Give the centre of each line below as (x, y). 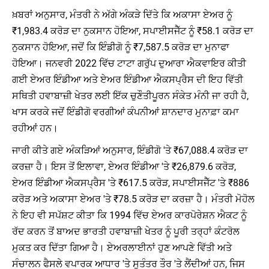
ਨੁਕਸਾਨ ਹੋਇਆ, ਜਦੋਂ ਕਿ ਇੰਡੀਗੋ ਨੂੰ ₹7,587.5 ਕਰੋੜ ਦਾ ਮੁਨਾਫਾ (121, 47)
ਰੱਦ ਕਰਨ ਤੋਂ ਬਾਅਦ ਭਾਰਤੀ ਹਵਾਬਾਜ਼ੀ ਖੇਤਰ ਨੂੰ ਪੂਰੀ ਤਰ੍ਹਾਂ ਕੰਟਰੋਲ (126, 231)
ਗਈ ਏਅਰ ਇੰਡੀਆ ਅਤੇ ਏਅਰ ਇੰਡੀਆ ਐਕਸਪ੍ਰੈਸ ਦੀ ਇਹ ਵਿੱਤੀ (128, 79)
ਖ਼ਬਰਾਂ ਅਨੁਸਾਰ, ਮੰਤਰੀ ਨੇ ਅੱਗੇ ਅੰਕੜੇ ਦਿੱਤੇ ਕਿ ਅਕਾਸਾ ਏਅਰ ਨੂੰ (122, 14)
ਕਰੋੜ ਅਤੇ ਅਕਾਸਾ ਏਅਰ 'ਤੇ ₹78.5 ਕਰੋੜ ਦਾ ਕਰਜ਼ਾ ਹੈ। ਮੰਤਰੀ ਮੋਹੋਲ (133, 199)
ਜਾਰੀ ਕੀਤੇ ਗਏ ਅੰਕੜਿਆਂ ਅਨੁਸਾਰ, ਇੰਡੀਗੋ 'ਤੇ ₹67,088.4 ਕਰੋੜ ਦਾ (130, 150)
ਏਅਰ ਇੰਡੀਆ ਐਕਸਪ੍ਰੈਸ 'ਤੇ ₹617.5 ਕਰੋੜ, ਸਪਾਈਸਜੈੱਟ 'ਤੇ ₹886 (131, 183)
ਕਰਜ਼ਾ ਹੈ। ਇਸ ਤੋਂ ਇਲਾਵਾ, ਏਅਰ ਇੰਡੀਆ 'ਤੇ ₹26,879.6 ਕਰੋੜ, (124, 166)
